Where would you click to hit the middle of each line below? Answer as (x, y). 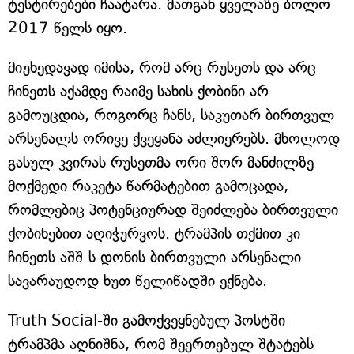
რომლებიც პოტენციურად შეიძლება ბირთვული (173, 209)
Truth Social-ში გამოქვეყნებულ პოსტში (147, 320)
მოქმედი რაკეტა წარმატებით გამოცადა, (148, 186)
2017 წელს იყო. (68, 28)
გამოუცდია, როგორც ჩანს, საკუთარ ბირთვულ (171, 115)
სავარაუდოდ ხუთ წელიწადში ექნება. (137, 281)
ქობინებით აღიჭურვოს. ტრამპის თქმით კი (154, 233)
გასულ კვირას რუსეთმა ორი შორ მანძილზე (161, 162)
